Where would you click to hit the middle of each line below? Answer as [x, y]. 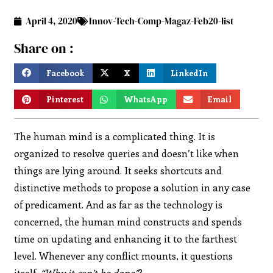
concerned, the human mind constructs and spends [128, 221]
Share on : [44, 48]
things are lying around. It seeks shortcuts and [118, 170]
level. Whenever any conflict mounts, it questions [124, 255]
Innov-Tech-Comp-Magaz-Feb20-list [161, 21]
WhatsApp [146, 99]
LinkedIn [190, 73]
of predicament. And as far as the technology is [119, 204]
